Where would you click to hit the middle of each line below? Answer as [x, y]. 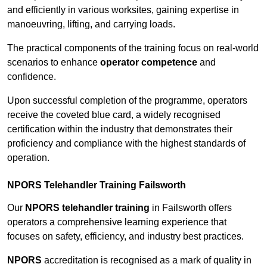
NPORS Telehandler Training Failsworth [97, 185]
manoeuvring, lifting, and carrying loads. [91, 24]
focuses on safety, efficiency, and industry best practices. [125, 237]
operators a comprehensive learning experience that [117, 222]
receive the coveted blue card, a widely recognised [114, 115]
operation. [28, 158]
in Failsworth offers [191, 208]
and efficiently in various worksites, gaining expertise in [123, 10]
